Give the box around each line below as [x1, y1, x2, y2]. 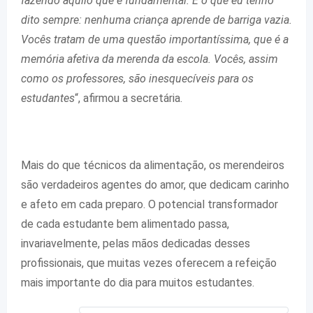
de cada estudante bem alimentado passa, [21, 217, 229, 231]
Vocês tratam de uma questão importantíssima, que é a [21, 32, 289, 46]
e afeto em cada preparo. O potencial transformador [21, 197, 278, 211]
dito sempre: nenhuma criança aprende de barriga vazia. [21, 13, 292, 27]
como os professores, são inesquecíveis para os [21, 71, 254, 85]
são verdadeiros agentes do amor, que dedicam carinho [21, 177, 289, 191]
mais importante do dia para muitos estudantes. [21, 275, 254, 289]
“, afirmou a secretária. [75, 91, 182, 105]
